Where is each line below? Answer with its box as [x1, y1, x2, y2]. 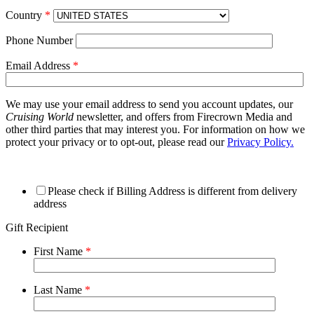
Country [6, 8, 45, 21]
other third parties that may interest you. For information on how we [6, 123, 305, 135]
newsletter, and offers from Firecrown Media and [74, 110, 292, 123]
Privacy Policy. [227, 135, 294, 148]
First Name [34, 245, 86, 257]
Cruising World [6, 110, 74, 123]
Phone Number [6, 34, 73, 46]
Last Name [34, 283, 85, 296]
